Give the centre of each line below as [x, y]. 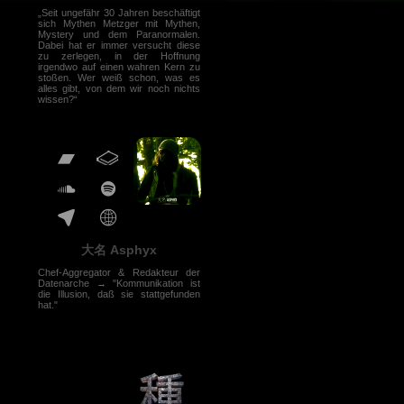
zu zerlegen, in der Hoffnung [119, 56]
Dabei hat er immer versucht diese [119, 45]
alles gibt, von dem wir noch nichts [119, 88]
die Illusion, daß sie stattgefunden [119, 294]
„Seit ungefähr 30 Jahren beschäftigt [119, 13]
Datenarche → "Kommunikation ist [119, 284]
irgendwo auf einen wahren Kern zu [119, 67]
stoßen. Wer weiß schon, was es [119, 78]
